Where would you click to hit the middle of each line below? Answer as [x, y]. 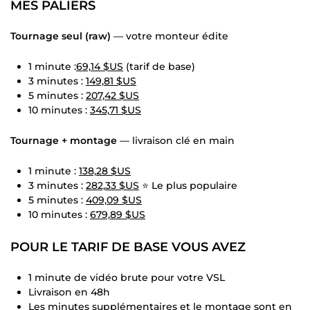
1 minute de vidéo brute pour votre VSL [127, 278]
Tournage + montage [64, 141]
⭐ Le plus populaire [188, 186]
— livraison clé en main [176, 141]
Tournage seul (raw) [61, 36]
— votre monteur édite [170, 36]
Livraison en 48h [69, 292]
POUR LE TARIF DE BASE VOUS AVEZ [128, 247]
